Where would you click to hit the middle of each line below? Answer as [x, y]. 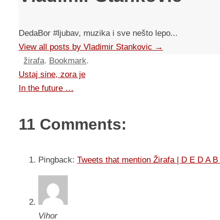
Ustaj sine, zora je [52, 75]
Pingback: [58, 160]
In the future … [46, 88]
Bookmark [68, 61]
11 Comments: [73, 124]
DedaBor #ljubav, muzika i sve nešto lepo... [98, 33]
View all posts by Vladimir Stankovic [87, 47]
